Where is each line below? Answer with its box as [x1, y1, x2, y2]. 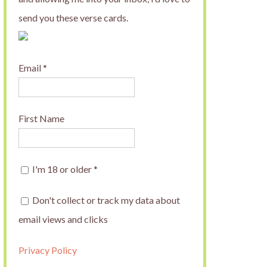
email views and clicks [18, 213, 108, 225]
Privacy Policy [18, 244, 77, 256]
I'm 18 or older [30, 163, 94, 175]
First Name [18, 113, 64, 124]
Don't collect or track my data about [30, 194, 180, 206]
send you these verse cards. [18, 12, 128, 23]
